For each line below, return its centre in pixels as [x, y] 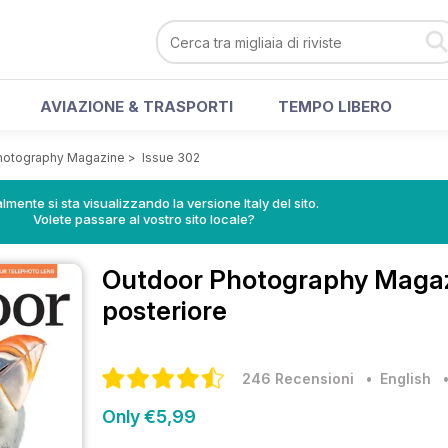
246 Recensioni [298, 378]
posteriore [164, 310]
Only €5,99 [149, 416]
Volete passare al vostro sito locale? [144, 219]
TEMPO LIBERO [335, 106]
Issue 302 [171, 157]
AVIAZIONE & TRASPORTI [136, 106]
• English [394, 378]
